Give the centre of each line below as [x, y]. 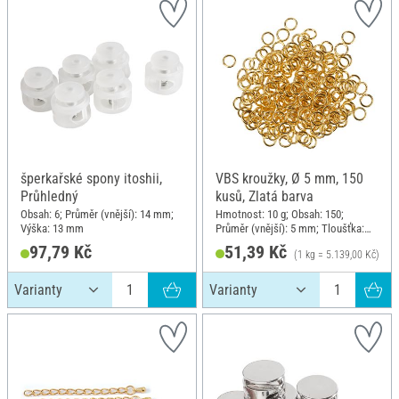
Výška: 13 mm [52, 228]
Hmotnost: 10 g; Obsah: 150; [280, 214]
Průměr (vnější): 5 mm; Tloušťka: [290, 228]
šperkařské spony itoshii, [91, 179]
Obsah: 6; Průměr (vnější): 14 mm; [97, 214]
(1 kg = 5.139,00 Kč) [336, 254]
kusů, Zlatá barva [265, 196]
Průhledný [49, 196]
